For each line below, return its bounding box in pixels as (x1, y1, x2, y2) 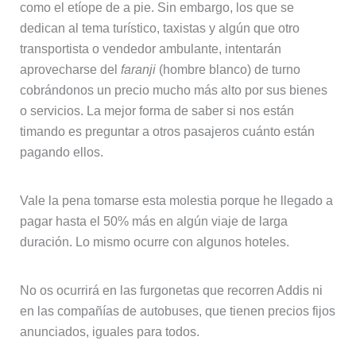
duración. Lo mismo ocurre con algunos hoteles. (19, 234, 289, 249)
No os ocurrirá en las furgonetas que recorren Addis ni (19, 283, 323, 297)
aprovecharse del (19, 62, 121, 76)
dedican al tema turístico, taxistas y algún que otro (19, 21, 300, 35)
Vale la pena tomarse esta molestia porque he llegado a (19, 193, 333, 207)
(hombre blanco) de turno (155, 62, 300, 76)
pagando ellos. (19, 145, 103, 159)
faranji (120, 62, 156, 76)
